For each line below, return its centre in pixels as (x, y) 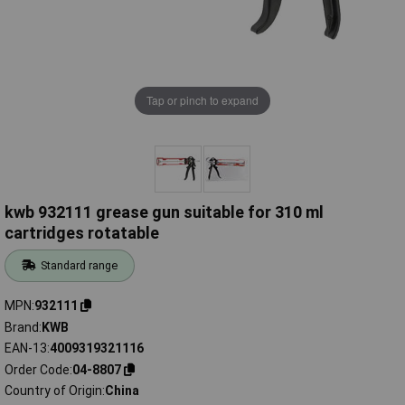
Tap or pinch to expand (202, 100)
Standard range (80, 266)
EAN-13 (26, 348)
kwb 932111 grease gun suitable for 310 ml (164, 212)
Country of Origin (53, 391)
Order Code (37, 369)
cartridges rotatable (82, 233)
